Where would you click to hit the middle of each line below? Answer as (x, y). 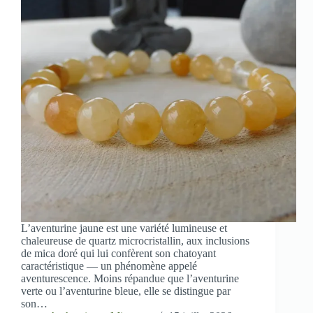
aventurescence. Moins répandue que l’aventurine (130, 279)
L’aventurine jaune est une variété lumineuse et (124, 228)
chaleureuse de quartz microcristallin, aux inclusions (135, 241)
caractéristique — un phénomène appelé (109, 266)
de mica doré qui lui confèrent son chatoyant (118, 254)
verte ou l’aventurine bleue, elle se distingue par (126, 291)
